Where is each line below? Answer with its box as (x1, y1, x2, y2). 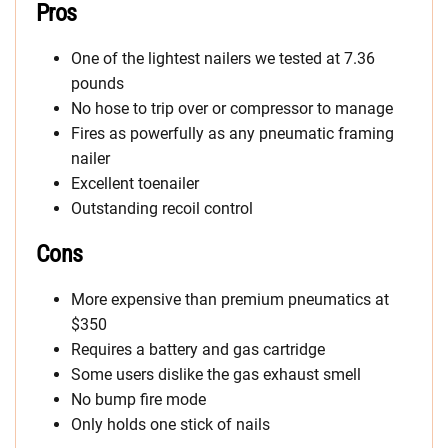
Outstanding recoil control (71, 199, 253, 218)
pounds (71, 74, 124, 93)
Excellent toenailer (71, 174, 199, 193)
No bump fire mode (71, 390, 206, 409)
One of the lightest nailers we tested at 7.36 (71, 49, 375, 68)
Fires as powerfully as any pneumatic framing (71, 124, 394, 143)
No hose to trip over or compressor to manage (71, 99, 393, 118)
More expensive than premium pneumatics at (71, 290, 389, 309)
